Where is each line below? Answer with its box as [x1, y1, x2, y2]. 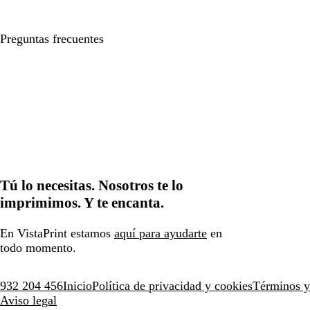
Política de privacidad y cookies [92, 279, 253, 293]
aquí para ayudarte [114, 226, 207, 241]
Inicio [63, 279, 92, 293]
